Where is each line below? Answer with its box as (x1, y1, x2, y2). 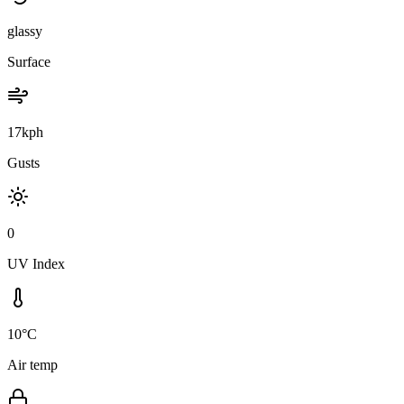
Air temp (7, 356, 58, 372)
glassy (7, 23, 42, 39)
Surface (7, 53, 50, 69)
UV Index (7, 255, 65, 271)
